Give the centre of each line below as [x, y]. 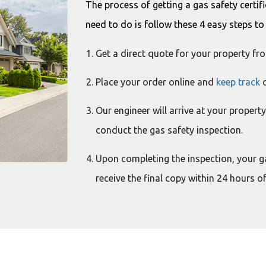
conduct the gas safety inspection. [169, 130]
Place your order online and [156, 82]
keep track [238, 82]
